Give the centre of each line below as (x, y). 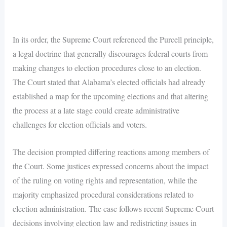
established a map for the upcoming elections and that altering (110, 96)
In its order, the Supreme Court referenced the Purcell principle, (113, 39)
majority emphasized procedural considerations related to (103, 194)
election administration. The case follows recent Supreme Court (113, 208)
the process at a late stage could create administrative (96, 110)
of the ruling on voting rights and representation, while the (105, 180)
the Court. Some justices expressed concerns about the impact (110, 166)
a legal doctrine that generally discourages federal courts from (110, 53)
